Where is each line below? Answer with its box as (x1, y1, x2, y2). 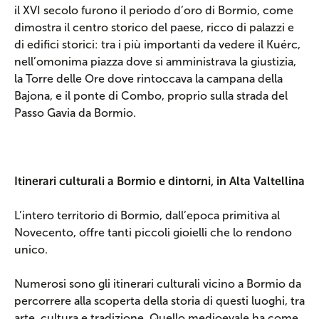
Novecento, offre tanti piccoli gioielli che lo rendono (14, 226, 292, 239)
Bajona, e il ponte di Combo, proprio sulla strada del (14, 90, 288, 102)
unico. (14, 244, 48, 256)
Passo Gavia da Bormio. (14, 107, 136, 119)
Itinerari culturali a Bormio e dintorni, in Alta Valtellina (14, 175, 305, 187)
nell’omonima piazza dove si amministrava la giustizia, (14, 56, 296, 68)
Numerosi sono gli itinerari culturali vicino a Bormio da (14, 278, 301, 290)
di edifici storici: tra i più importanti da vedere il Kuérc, (14, 38, 300, 51)
